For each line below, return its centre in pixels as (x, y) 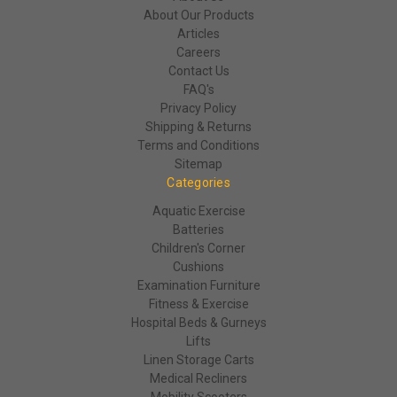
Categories (198, 182)
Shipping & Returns (198, 126)
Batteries (198, 229)
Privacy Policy (198, 108)
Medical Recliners (198, 378)
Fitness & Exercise (198, 304)
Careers (198, 52)
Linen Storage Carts (198, 359)
